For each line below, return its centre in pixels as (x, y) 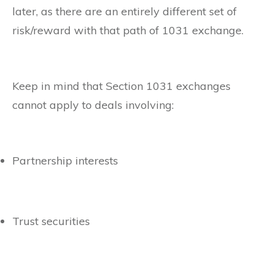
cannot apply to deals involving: (93, 105)
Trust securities (51, 221)
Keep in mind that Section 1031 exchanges (121, 86)
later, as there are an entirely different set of (124, 12)
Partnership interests (65, 161)
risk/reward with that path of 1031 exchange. (128, 31)
